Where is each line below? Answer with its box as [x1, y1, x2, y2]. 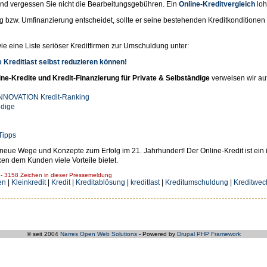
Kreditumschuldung [165, 178, 228, 187]
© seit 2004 [26, 230, 60, 237]
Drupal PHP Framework [176, 230, 241, 237]
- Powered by [136, 230, 177, 237]
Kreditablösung [76, 178, 125, 187]
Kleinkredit [11, 178, 46, 187]
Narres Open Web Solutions [60, 230, 137, 237]
